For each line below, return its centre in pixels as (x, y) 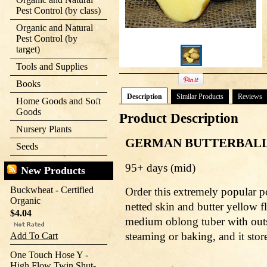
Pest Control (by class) (58, 10)
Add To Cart (34, 236)
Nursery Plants (44, 129)
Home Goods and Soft (58, 101)
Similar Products (200, 97)
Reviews (250, 97)
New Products (53, 170)
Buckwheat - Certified (52, 190)
